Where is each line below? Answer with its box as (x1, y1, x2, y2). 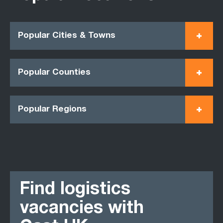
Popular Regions (18, 105, 87, 114)
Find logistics (20, 182, 130, 199)
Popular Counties (18, 68, 91, 77)
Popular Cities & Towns (18, 31, 115, 40)
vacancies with (20, 201, 144, 218)
